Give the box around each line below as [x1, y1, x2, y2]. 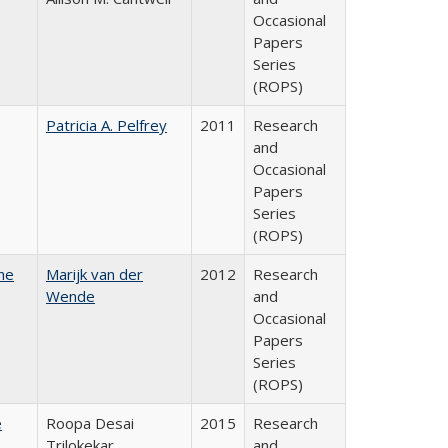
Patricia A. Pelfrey [46, 115, 167, 135]
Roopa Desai [46, 413, 134, 433]
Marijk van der [46, 264, 143, 284]
